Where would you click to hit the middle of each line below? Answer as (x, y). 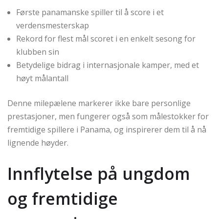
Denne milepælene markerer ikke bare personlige (99, 103)
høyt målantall (42, 78)
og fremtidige (63, 198)
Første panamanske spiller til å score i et (90, 12)
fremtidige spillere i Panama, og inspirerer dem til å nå (107, 130)
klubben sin (38, 52)
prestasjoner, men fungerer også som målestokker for (108, 116)
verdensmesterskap (53, 25)
